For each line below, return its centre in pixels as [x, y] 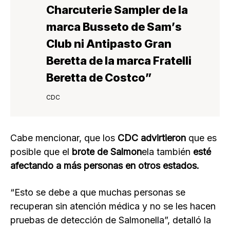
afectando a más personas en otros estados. [106, 166]
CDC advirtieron [152, 138]
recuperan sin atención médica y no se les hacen [113, 206]
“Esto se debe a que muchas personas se [98, 193]
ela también [167, 152]
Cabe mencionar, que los [64, 138]
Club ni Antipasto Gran [109, 44]
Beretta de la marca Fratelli [119, 61]
